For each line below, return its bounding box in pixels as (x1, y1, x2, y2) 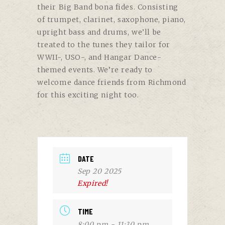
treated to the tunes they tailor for (37, 40, 171, 50)
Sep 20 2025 (77, 167, 122, 176)
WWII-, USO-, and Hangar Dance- (37, 53, 162, 62)
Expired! (77, 179, 108, 188)
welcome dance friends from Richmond (37, 78, 186, 87)
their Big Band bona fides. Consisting (37, 3, 178, 12)
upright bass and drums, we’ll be (37, 28, 161, 37)
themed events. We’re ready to (37, 65, 153, 75)
